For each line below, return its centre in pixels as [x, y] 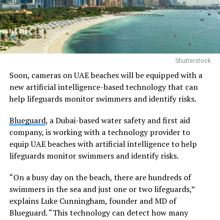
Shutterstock [193, 60]
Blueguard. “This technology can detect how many [98, 212]
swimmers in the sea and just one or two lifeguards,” [102, 189]
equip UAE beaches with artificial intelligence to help [103, 144]
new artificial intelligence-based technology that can [103, 87]
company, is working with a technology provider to [99, 132]
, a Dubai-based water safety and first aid [118, 120]
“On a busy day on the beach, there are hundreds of [100, 177]
